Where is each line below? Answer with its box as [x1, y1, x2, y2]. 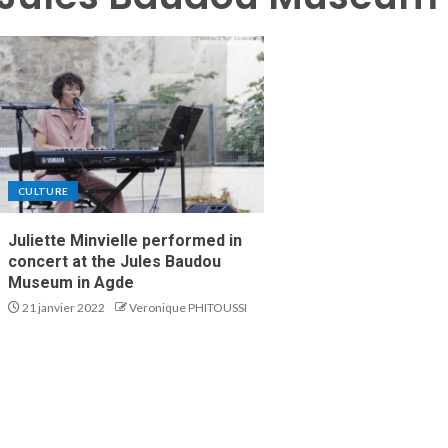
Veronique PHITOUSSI [129, 300, 247, 315]
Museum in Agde [8, 273, 134, 292]
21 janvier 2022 [20, 300, 105, 315]
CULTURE [18, 185, 69, 197]
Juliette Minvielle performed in [8, 231, 242, 250]
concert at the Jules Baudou [8, 252, 221, 271]
